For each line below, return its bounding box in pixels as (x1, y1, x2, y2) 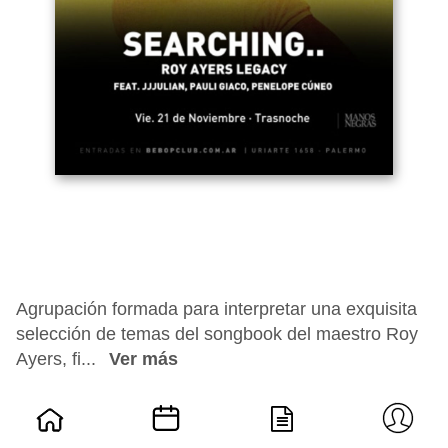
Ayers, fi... (16, 349, 101, 369)
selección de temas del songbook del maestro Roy (16, 324, 418, 344)
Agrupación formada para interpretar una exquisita (16, 299, 417, 319)
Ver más (109, 349, 178, 369)
